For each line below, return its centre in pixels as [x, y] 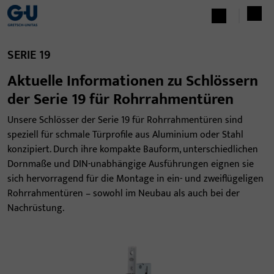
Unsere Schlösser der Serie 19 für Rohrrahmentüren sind [125, 120]
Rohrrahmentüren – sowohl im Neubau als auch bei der [124, 194]
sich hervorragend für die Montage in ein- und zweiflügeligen [135, 179]
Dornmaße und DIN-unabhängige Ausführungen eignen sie [131, 164]
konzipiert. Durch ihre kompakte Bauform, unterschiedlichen [133, 150]
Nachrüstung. [36, 208]
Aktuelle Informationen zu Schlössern [133, 81]
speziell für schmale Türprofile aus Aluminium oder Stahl [125, 135]
